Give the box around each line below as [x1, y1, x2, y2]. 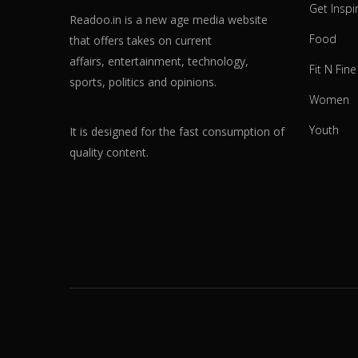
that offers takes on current [70, 32, 212, 48]
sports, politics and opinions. [70, 74, 217, 89]
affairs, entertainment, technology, [70, 53, 249, 69]
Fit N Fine [309, 61, 356, 77]
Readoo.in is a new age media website [70, 11, 268, 27]
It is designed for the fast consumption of [70, 123, 284, 139]
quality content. [70, 144, 149, 160]
